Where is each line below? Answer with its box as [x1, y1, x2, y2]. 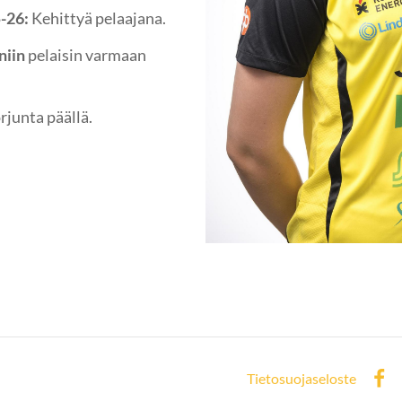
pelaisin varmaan [28, 44, 146, 65]
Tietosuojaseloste [247, 370, 357, 388]
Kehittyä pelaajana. [31, 8, 166, 29]
